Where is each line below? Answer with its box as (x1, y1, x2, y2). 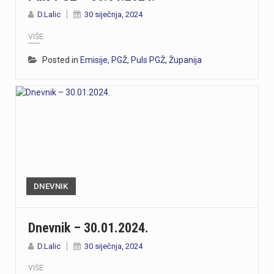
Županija (169, 54, 202, 65)
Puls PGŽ (131, 54, 165, 65)
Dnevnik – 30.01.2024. (28, 220, 149, 235)
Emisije (80, 54, 108, 65)
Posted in (42, 54, 80, 65)
